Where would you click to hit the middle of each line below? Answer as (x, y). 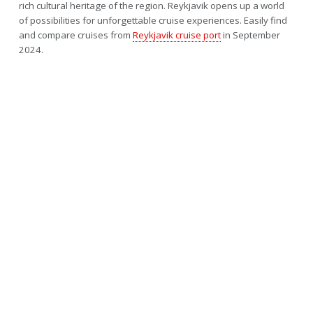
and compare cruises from (75, 35)
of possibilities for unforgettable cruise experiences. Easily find (153, 20)
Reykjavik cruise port (176, 35)
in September (250, 35)
